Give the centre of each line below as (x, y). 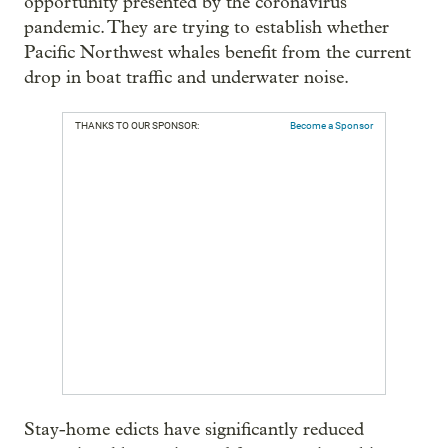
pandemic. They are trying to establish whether (206, 28)
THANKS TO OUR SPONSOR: (137, 126)
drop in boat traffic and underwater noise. (186, 78)
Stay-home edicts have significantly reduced (194, 430)
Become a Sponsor (331, 126)
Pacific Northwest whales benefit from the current (217, 53)
